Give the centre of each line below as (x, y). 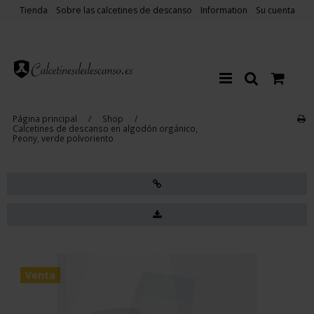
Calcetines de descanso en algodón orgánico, (105, 128)
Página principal (45, 118)
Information (224, 11)
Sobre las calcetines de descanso (124, 11)
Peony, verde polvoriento (63, 138)
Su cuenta (275, 11)
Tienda (33, 11)
